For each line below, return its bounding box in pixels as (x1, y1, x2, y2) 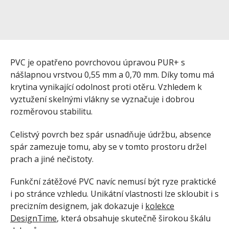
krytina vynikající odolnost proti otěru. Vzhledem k (10, 81, 202, 93)
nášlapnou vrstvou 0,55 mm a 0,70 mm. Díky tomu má (10, 68, 214, 80)
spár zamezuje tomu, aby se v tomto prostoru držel (10, 141, 207, 152)
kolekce (145, 200, 174, 212)
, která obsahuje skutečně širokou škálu (57, 213, 211, 224)
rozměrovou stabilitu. (10, 105, 93, 117)
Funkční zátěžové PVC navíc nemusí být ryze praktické (10, 176, 216, 188)
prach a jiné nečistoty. (10, 153, 94, 165)
